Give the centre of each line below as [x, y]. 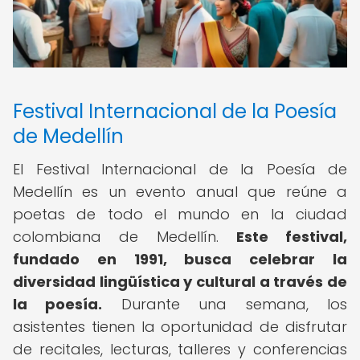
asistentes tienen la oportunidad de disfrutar [180, 327]
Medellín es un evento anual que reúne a [180, 192]
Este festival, [291, 237]
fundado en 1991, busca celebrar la [180, 259]
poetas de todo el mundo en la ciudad [180, 214]
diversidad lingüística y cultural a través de [180, 282]
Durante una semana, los [225, 304]
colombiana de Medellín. [125, 237]
